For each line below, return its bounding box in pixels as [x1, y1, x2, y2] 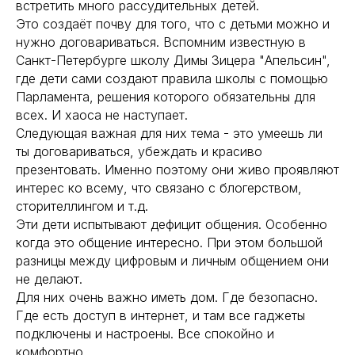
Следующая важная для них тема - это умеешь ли [16, 125, 323, 141]
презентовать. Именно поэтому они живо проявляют [16, 162, 339, 177]
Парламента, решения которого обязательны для [16, 89, 315, 105]
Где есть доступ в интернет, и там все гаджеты [16, 307, 305, 323]
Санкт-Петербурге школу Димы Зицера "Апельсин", [16, 52, 330, 68]
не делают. [16, 271, 90, 287]
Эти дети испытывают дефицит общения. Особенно [16, 216, 327, 232]
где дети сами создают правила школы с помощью [16, 71, 328, 86]
